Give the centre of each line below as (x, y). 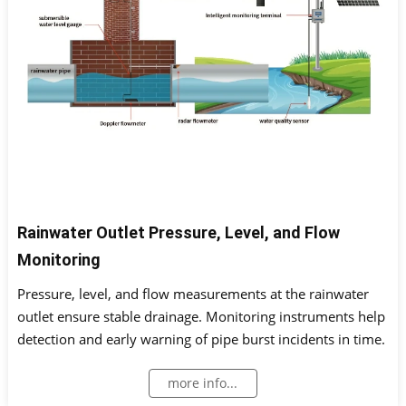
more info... (203, 382)
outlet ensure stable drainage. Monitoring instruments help (201, 316)
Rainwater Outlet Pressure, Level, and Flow (178, 232)
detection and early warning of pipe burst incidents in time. (201, 338)
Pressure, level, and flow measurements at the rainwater (193, 293)
